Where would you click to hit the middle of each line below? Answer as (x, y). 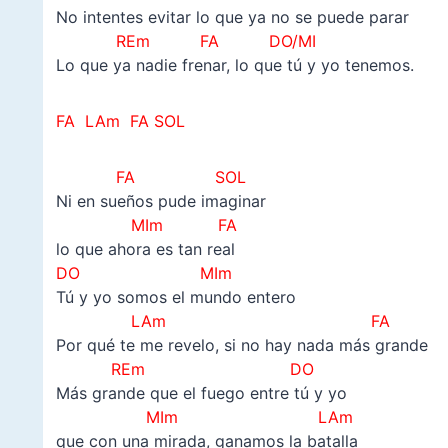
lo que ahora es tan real (145, 249)
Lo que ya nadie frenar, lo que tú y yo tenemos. (234, 65)
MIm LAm (204, 417)
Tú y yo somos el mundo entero (175, 297)
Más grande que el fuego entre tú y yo (201, 393)
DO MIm (143, 273)
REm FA (137, 41)
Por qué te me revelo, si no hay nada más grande (241, 345)
